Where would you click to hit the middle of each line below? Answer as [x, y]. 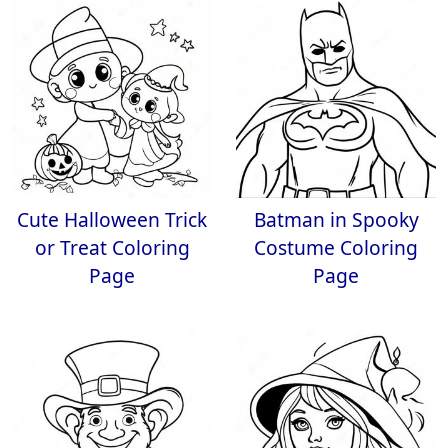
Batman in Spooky [336, 219]
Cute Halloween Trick [112, 219]
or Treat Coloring [112, 247]
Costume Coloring [336, 247]
